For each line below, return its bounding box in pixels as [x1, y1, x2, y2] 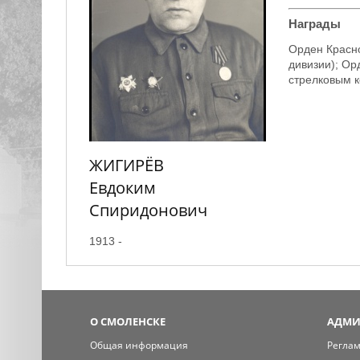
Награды [288, 17, 341, 31]
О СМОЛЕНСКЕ [89, 314, 166, 329]
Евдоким [88, 176, 156, 198]
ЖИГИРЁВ [88, 153, 164, 176]
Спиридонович [88, 198, 207, 221]
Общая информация [89, 338, 188, 352]
